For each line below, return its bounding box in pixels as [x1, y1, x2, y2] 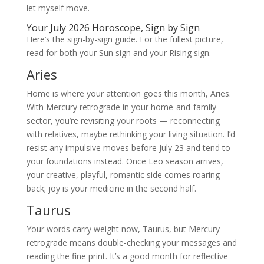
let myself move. [26, 2, 90, 14]
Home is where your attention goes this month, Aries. [26, 88, 231, 100]
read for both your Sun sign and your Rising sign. [26, 47, 211, 59]
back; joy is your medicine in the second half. [26, 183, 196, 194]
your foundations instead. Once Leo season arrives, [26, 156, 223, 167]
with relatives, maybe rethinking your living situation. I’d [26, 128, 235, 140]
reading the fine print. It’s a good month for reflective [26, 250, 228, 262]
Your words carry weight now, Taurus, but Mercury [26, 223, 220, 235]
